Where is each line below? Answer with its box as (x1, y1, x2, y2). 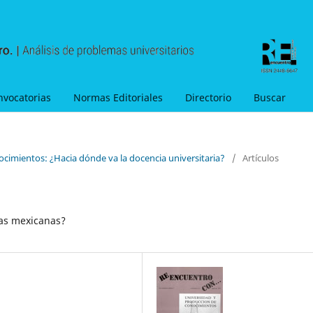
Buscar (254, 90, 286, 104)
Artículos (242, 151, 279, 164)
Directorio (185, 90, 231, 104)
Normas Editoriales (73, 90, 163, 104)
